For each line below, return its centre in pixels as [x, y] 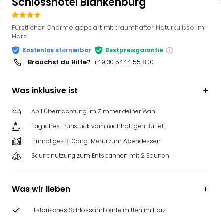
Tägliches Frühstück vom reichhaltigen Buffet [97, 126]
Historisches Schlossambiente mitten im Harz [98, 210]
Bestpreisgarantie [134, 50]
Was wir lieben [41, 189]
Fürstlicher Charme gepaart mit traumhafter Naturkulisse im [108, 27]
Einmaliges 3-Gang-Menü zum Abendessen [96, 141]
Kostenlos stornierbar [57, 50]
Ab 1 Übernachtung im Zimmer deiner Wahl [94, 111]
